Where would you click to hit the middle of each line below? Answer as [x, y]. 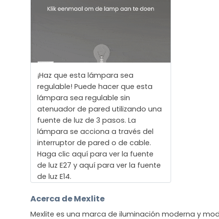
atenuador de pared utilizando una [99, 109]
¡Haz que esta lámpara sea [85, 76]
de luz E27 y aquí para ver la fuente [99, 165]
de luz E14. [54, 177]
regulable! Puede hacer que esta [95, 87]
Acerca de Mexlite [67, 198]
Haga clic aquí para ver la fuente [95, 154]
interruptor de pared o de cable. [94, 143]
